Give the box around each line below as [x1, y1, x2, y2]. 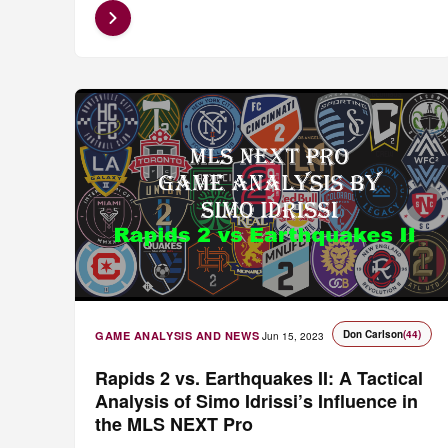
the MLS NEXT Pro [95, 410, 253, 437]
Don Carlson [342, 326, 403, 341]
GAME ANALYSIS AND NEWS [95, 327, 260, 343]
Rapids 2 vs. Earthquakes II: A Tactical [95, 364, 423, 391]
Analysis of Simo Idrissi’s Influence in [95, 387, 418, 414]
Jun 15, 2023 [262, 328, 325, 343]
